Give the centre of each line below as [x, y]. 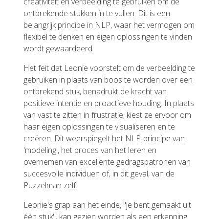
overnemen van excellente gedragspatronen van [107, 162]
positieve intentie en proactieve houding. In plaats [109, 103]
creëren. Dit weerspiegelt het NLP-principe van [104, 138]
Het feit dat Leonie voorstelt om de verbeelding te [109, 68]
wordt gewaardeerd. [59, 48]
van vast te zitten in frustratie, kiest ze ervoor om [107, 115]
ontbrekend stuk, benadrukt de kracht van [95, 91]
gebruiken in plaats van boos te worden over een [108, 80]
